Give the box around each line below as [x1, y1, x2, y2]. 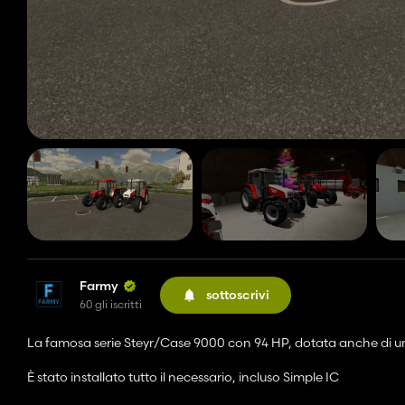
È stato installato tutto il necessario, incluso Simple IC [27, 369, 339, 386]
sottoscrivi [206, 286, 269, 303]
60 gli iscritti [80, 297, 142, 312]
